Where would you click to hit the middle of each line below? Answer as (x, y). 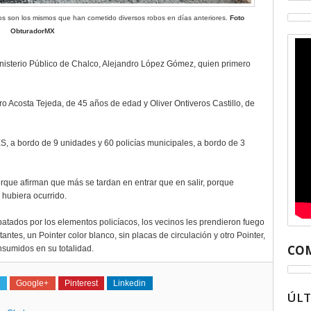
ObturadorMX (32, 31)
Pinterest (81, 283)
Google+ (33, 283)
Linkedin (130, 283)
